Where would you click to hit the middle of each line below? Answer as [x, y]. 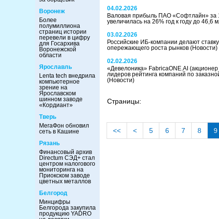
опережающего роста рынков [149, 48]
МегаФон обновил [64, 126]
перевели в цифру [65, 38]
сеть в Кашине [59, 131]
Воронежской [58, 49]
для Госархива [59, 44]
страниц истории [63, 32]
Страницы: [124, 101]
